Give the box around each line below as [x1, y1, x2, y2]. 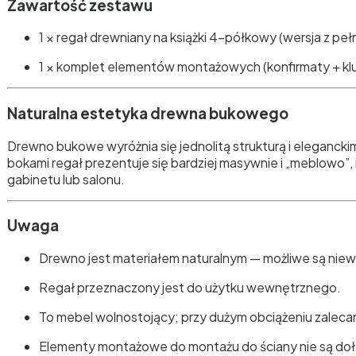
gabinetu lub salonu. [7, 170, 125, 188]
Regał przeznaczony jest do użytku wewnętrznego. [39, 279, 341, 296]
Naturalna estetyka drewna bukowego [7, 104, 288, 123]
